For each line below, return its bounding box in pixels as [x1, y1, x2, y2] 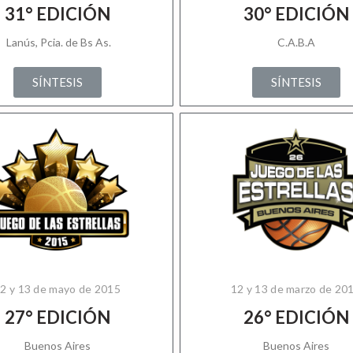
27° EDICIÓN [4, 307, 110, 328]
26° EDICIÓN [243, 307, 349, 328]
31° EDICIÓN [4, 3, 110, 24]
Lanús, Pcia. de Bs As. [3, 35, 111, 49]
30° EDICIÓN [243, 3, 349, 24]
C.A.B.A [277, 35, 315, 49]
